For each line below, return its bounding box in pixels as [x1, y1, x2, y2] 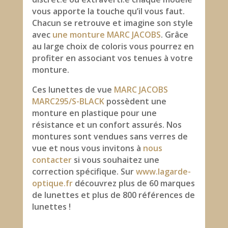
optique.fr [32, 177, 73, 189]
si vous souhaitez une [71, 154, 159, 165]
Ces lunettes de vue [32, 83, 112, 95]
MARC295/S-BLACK [32, 95, 106, 107]
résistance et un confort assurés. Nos [32, 119, 182, 130]
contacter [32, 154, 72, 165]
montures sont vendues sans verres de [32, 130, 188, 142]
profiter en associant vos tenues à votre [32, 52, 193, 64]
